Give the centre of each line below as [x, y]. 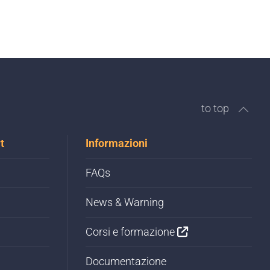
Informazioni [117, 143]
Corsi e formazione [131, 232]
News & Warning [125, 202]
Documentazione [126, 262]
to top [215, 108]
